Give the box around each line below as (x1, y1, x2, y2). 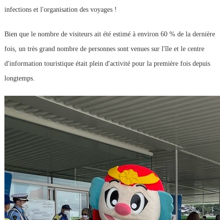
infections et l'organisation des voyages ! (4, 6, 117, 14)
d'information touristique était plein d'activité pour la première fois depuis (4, 60, 210, 68)
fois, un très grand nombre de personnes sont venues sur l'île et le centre (4, 45, 204, 53)
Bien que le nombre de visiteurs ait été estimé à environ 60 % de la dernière (4, 30, 215, 38)
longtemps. (4, 75, 35, 82)
